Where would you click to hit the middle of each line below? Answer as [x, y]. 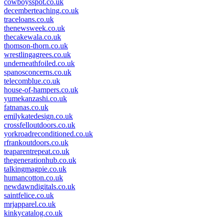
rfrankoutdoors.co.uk [36, 142]
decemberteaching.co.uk [41, 10]
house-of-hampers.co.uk [41, 89]
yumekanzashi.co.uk [35, 98]
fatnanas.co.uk [26, 107]
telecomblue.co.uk [32, 81]
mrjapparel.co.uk [30, 204]
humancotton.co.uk [33, 177]
